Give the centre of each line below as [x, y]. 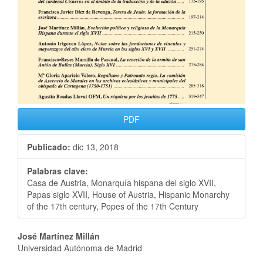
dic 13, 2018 [95, 146]
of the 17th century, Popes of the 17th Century [113, 206]
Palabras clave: [58, 171]
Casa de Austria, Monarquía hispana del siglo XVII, [122, 182]
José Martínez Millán [59, 236]
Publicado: [49, 146]
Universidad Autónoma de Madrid [80, 247]
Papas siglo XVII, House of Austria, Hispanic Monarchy [128, 194]
